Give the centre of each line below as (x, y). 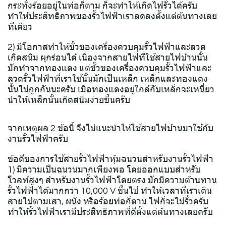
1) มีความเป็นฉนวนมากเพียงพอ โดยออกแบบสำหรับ (104, 170)
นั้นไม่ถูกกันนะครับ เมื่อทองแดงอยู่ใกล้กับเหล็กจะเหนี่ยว (111, 90)
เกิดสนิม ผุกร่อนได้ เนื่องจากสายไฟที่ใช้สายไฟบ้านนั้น (108, 58)
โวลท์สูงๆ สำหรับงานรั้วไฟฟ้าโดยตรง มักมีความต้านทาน (112, 181)
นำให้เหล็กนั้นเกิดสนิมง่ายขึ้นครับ (69, 100)
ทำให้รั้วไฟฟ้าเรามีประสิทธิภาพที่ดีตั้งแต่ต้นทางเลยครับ (110, 212)
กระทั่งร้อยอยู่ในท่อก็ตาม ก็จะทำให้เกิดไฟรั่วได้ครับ (102, 6)
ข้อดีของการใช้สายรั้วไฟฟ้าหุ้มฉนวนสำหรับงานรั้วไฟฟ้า (110, 159)
